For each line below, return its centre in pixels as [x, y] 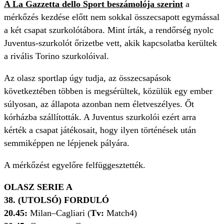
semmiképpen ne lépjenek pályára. [67, 143]
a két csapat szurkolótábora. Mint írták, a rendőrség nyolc [109, 30]
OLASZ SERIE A [39, 187]
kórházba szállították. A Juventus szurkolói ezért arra [100, 117]
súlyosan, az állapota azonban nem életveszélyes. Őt [99, 104]
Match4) [120, 213]
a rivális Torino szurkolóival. [56, 56]
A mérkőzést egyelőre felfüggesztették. [75, 165]
